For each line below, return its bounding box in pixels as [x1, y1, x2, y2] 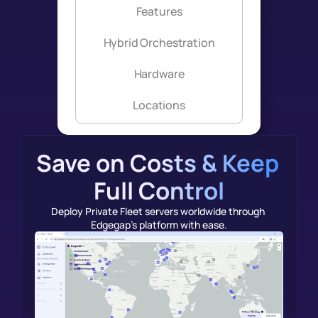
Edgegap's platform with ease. [91, 218, 227, 231]
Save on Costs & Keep [35, 147, 279, 179]
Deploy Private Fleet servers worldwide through [51, 204, 265, 218]
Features [136, 4, 182, 19]
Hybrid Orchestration [103, 35, 215, 50]
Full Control [94, 175, 224, 207]
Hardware [133, 66, 185, 82]
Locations [133, 97, 185, 113]
